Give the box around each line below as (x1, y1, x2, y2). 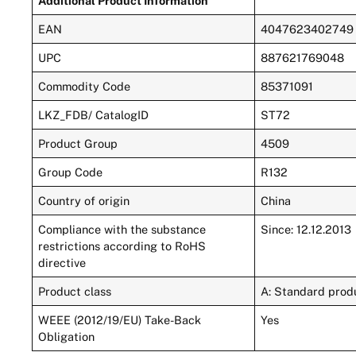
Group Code (38, 164, 103, 179)
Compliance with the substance (38, 222, 207, 236)
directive (38, 255, 87, 269)
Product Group (38, 136, 118, 150)
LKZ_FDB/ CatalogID (38, 107, 149, 122)
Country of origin (38, 193, 130, 207)
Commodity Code (38, 79, 131, 93)
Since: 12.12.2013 (261, 222, 352, 236)
